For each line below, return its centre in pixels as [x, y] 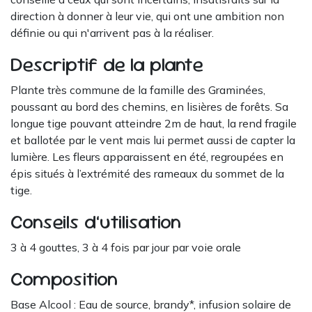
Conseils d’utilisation [101, 222]
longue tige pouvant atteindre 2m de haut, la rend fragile [154, 124]
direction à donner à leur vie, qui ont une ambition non [147, 16]
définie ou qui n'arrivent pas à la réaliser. [112, 33]
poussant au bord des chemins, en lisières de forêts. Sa [149, 107]
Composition [64, 279]
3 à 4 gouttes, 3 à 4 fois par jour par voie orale [126, 248]
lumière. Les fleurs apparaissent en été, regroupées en [147, 157]
